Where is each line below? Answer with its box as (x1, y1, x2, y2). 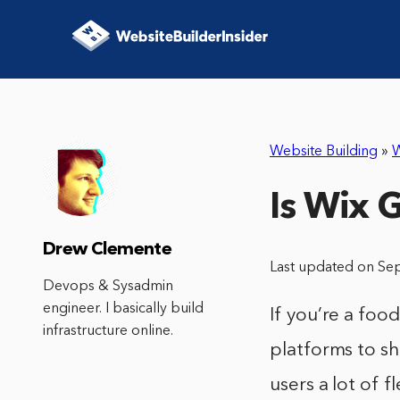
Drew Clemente (43, 241, 172, 259)
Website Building (270, 145, 378, 159)
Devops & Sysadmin (43, 279, 173, 294)
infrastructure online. (43, 324, 173, 338)
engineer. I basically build (43, 302, 204, 316)
